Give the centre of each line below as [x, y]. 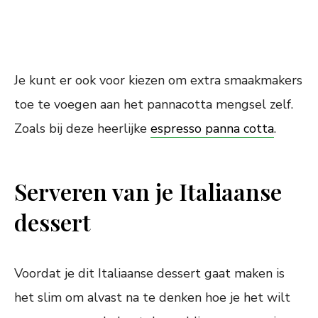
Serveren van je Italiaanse [148, 192]
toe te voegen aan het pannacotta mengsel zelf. [154, 105]
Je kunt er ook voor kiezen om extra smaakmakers [158, 81]
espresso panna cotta [212, 129]
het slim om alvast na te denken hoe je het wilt [152, 298]
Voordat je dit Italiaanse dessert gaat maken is [149, 274]
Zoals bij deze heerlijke [82, 129]
